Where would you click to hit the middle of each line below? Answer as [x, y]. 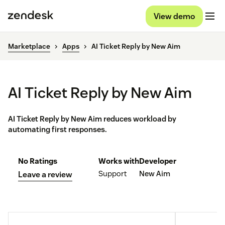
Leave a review [45, 175]
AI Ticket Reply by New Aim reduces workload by [92, 119]
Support [113, 174]
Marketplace [29, 46]
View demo [174, 16]
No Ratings [38, 161]
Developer [158, 161]
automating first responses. [58, 130]
